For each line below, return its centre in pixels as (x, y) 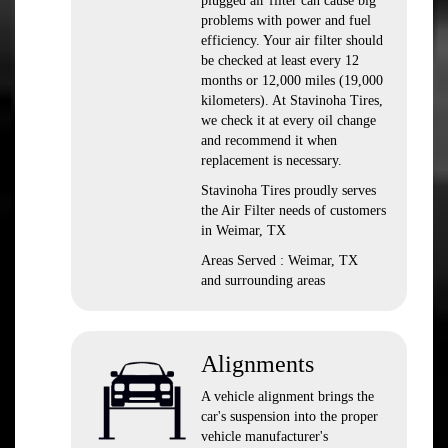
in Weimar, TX (243, 230)
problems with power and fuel (286, 20)
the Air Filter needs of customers (293, 210)
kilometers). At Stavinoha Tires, (292, 100)
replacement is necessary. (271, 160)
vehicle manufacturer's (264, 436)
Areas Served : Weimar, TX (279, 260)
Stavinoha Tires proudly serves (288, 190)
